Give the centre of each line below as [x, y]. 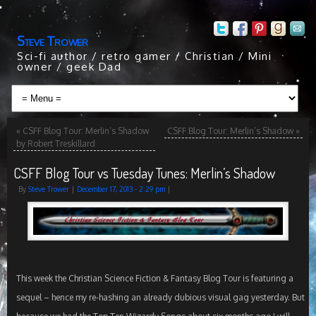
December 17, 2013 [104, 189]
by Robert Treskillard [55, 144]
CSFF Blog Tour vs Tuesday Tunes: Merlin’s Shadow [144, 173]
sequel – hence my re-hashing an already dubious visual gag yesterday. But [160, 298]
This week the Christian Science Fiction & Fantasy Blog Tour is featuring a [154, 279]
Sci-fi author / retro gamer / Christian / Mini [144, 56]
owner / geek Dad [69, 67]
